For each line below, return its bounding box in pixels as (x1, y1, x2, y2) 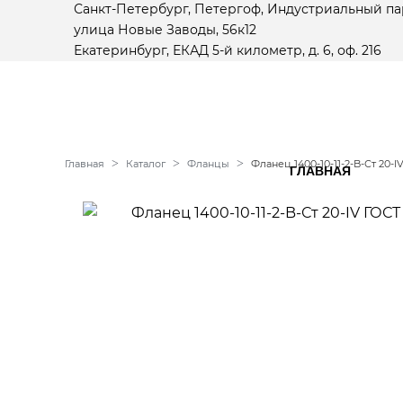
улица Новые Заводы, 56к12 (74, 21, 256, 38)
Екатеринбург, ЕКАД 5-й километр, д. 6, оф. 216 (74, 41, 381, 58)
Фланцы (187, 157, 229, 170)
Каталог (126, 157, 166, 170)
